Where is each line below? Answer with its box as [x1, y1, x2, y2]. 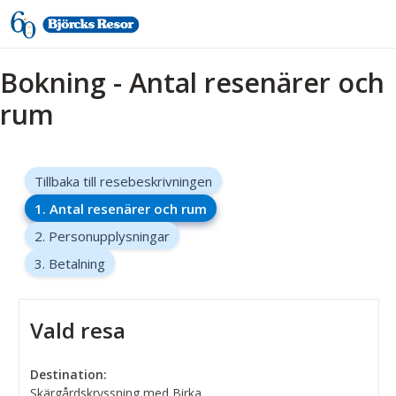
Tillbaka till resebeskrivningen [34, 171, 212, 190]
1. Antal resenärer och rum [34, 199, 207, 217]
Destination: [30, 366, 108, 384]
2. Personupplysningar [34, 226, 170, 245]
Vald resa [30, 316, 126, 346]
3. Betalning [34, 254, 105, 272]
